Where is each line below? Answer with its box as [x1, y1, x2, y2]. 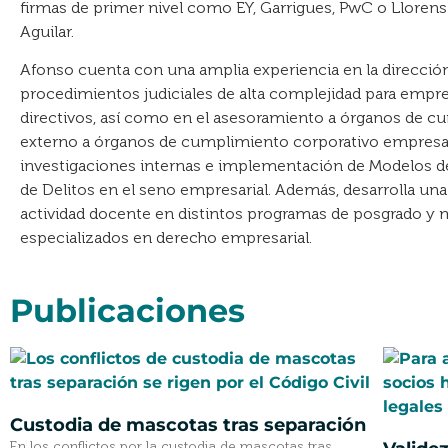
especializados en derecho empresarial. [20, 228, 312, 248]
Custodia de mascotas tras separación [10, 413, 366, 436]
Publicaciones [10, 290, 245, 330]
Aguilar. [20, 22, 74, 41]
